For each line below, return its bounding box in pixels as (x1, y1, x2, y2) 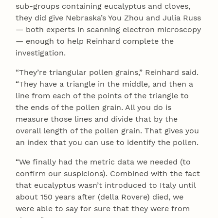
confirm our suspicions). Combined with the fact (16, 169, 200, 178)
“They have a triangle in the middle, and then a (16, 79, 193, 89)
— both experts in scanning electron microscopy (16, 25, 201, 34)
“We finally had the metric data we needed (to (16, 157, 191, 166)
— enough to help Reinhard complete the (16, 36, 174, 46)
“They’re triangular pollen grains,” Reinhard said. (16, 68, 199, 77)
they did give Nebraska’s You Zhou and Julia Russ (16, 13, 201, 22)
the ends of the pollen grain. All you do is (16, 103, 171, 112)
